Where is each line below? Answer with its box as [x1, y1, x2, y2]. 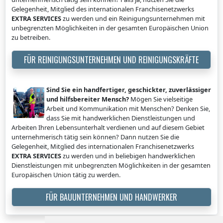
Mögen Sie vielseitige [129, 95, 193, 104]
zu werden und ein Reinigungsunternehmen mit [61, 14, 205, 23]
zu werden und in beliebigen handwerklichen [61, 151, 195, 161]
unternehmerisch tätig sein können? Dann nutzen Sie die [11, 132, 179, 142]
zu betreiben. [11, 33, 50, 42]
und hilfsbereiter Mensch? [46, 95, 129, 104]
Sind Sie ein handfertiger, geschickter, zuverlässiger [46, 85, 211, 95]
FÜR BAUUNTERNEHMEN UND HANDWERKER [46, 191, 177, 204]
